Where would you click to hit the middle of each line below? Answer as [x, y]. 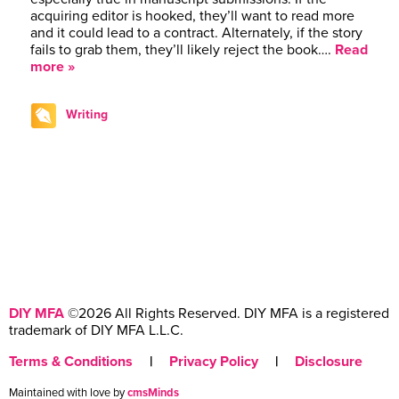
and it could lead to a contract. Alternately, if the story [196, 33]
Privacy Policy [214, 362]
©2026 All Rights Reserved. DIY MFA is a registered [227, 314]
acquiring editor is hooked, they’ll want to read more [192, 16]
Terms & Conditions [71, 362]
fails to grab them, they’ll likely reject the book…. [183, 50]
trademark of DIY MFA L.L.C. [96, 331]
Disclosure [329, 362]
